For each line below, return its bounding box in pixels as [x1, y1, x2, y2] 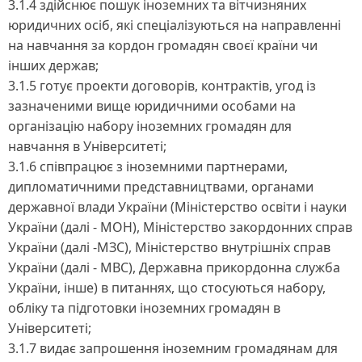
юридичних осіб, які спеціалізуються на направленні [8, 15, 341, 34]
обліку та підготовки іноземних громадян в [8, 298, 280, 317]
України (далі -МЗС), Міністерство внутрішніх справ [8, 238, 330, 256]
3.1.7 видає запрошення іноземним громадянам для [8, 339, 338, 357]
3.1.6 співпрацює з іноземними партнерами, [8, 157, 288, 175]
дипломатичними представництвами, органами [8, 177, 314, 196]
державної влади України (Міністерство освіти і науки [8, 197, 347, 216]
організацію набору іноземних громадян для [8, 116, 292, 135]
